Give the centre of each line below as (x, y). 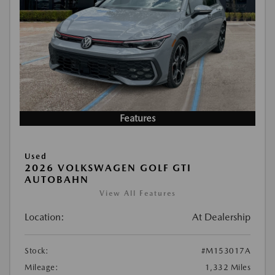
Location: (45, 217)
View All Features (137, 193)
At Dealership (221, 217)
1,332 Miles (227, 267)
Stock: (37, 251)
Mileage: (41, 267)
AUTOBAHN (57, 180)
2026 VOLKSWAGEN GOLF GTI (108, 168)
